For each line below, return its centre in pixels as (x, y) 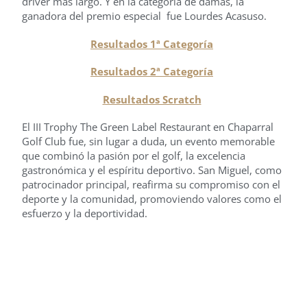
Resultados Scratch (152, 99)
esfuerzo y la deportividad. (85, 213)
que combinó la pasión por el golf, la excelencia (134, 156)
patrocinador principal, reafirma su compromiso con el (151, 185)
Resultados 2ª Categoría (152, 72)
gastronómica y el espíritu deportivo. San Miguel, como (152, 170)
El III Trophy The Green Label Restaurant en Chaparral (148, 127)
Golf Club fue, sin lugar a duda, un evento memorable (148, 142)
